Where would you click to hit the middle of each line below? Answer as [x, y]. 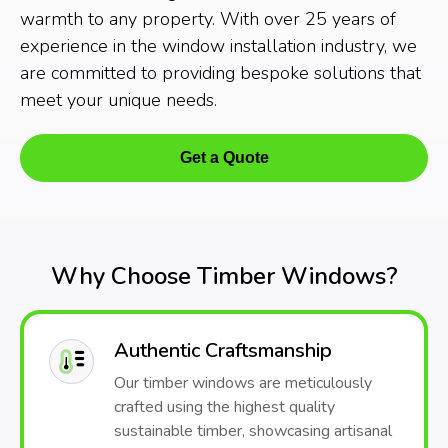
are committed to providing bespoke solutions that [220, 73]
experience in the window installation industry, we [218, 46]
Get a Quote [224, 157]
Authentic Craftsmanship [223, 350]
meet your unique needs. [118, 100]
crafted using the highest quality [224, 407]
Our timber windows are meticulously [243, 383]
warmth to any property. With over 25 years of [208, 19]
